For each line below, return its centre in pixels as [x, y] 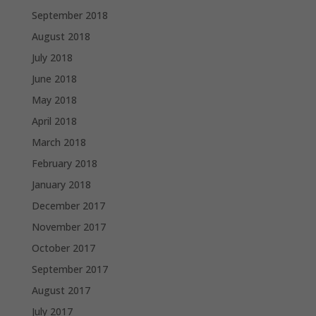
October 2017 [63, 248]
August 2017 [61, 291]
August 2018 [61, 37]
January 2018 [61, 185]
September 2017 [69, 269]
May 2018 [54, 100]
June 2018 [54, 79]
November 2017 [68, 227]
